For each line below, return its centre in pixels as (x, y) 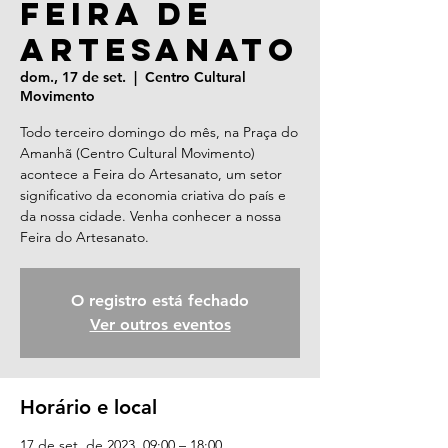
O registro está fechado (160, 300)
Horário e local (88, 407)
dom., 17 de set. (73, 77)
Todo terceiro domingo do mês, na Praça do (159, 132)
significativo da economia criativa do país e (153, 195)
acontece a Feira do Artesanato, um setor (151, 174)
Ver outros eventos (160, 324)
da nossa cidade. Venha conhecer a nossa (150, 216)
